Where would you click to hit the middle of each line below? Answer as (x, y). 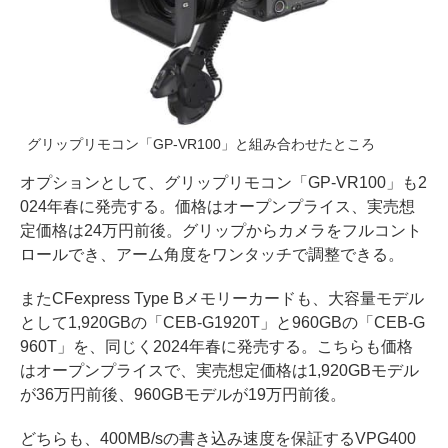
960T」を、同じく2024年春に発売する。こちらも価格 (216, 346)
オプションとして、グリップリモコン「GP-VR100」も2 (223, 182)
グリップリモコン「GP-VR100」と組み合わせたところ (201, 143)
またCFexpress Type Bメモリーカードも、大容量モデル (222, 298)
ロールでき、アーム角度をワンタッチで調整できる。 (212, 254)
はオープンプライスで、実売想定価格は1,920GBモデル (219, 370)
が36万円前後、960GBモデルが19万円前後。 (183, 394)
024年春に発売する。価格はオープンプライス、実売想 (217, 206)
